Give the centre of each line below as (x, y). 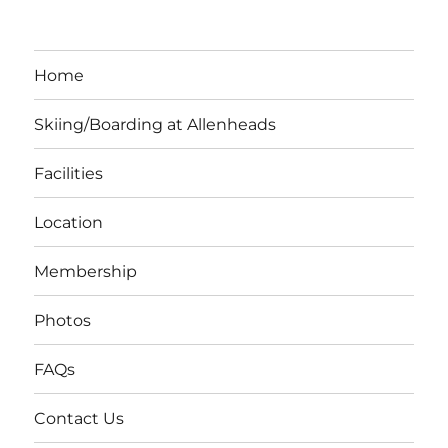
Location (69, 222)
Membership (86, 271)
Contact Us (79, 418)
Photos (63, 320)
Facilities (69, 173)
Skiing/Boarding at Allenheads (155, 124)
